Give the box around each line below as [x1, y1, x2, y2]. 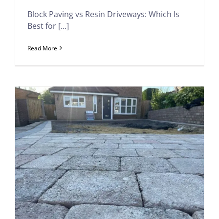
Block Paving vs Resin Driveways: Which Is [27, 8, 179, 20]
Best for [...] [27, 20, 69, 31]
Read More [27, 44, 57, 52]
